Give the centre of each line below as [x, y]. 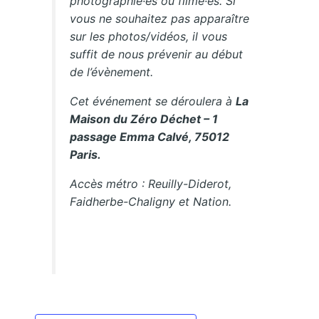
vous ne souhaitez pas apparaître [160, 19]
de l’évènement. [112, 72]
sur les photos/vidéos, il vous [149, 37]
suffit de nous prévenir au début [157, 54]
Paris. [86, 155]
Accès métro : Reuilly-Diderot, [151, 184]
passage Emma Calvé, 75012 [150, 137]
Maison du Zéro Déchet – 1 [144, 119]
